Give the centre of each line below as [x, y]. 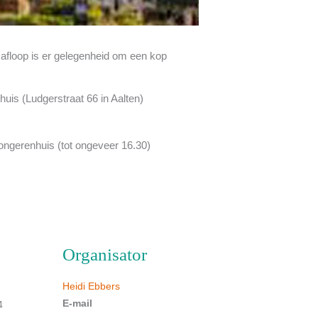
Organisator [105, 254]
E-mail [77, 303]
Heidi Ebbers [91, 286]
